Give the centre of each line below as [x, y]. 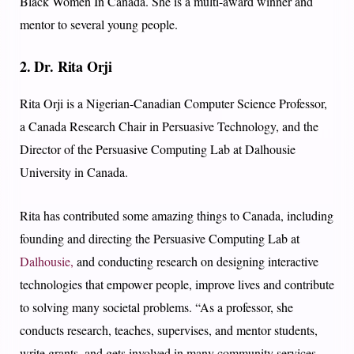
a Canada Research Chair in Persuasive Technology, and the [169, 126]
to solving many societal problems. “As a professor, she [156, 307]
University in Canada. [74, 172]
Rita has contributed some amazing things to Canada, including [177, 216]
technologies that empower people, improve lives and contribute [177, 284]
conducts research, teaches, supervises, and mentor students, [169, 330]
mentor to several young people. [99, 24]
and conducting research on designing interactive [196, 262]
